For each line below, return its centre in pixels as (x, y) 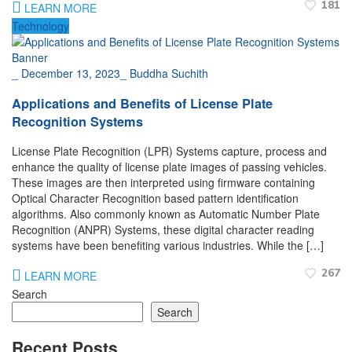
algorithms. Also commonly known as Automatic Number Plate (166, 213)
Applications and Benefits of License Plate (142, 103)
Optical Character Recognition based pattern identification (155, 198)
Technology (40, 26)
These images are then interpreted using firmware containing (163, 182)
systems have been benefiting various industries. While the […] (168, 245)
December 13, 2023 (71, 73)
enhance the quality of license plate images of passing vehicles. (169, 166)
